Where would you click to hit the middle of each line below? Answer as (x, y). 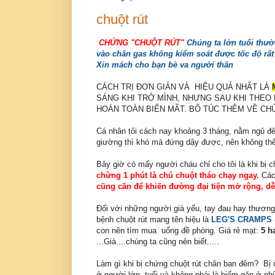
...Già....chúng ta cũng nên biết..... (158, 242)
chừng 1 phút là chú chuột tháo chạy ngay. (178, 176)
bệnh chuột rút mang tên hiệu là (154, 220)
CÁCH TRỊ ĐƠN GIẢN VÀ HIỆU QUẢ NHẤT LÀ (184, 87)
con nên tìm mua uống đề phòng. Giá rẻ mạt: (179, 231)
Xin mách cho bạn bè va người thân (165, 65)
